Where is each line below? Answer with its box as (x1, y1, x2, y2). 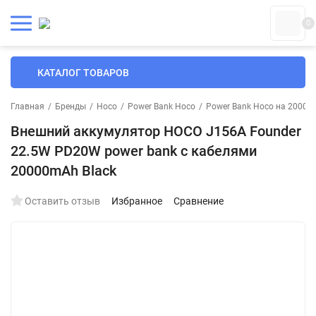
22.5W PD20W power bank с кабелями (11, 142, 257, 159)
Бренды (55, 102, 86, 111)
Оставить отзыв (25, 195, 100, 207)
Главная (11, 102, 44, 111)
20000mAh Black (11, 162, 116, 179)
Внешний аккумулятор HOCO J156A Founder (11, 123, 301, 140)
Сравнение (174, 195, 224, 207)
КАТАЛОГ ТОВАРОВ (37, 66, 129, 78)
